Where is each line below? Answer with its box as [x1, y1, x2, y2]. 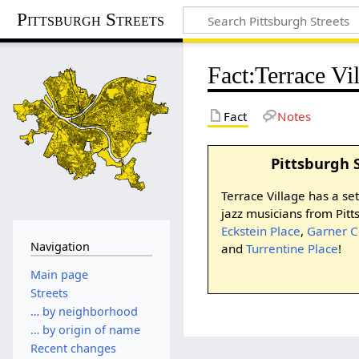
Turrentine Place [245, 240, 338, 256]
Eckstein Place [220, 222, 301, 239]
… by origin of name [30, 322, 140, 338]
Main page [30, 266, 88, 282]
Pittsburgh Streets [17, 9, 165, 30]
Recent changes [30, 341, 116, 357]
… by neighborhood [30, 303, 138, 319]
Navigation [30, 238, 90, 254]
